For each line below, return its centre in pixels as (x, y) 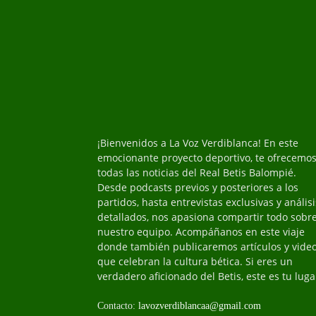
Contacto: (118, 306)
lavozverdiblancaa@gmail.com (200, 306)
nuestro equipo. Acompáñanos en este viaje (201, 232)
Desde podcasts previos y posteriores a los (198, 188)
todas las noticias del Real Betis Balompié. (197, 173)
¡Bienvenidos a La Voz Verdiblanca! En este (198, 143)
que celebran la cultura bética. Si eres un (195, 262)
